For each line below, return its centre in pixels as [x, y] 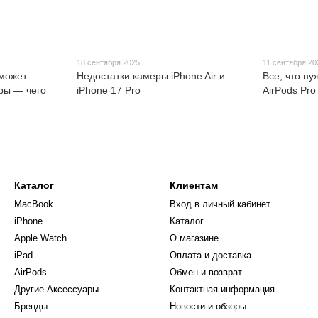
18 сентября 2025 [108, 62]
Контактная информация [222, 289]
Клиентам [194, 185]
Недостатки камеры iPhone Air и [150, 76]
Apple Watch [40, 238]
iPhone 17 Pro [108, 90]
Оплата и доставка [210, 255]
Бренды [31, 306]
